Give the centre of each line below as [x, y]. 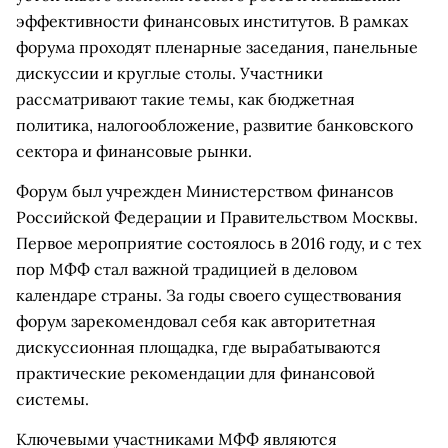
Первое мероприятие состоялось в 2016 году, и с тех [218, 243]
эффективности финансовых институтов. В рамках [212, 21]
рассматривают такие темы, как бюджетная [185, 99]
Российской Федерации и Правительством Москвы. [217, 217]
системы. [52, 399]
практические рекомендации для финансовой [195, 373]
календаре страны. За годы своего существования [209, 295]
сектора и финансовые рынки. [134, 151]
